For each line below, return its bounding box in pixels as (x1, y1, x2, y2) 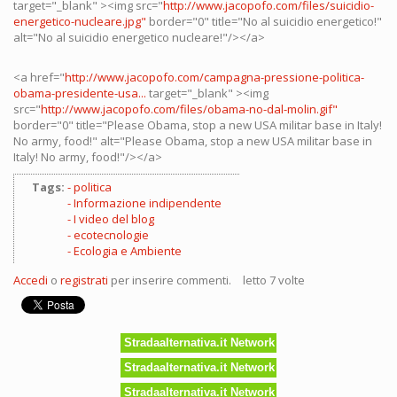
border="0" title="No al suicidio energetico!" (146, 12, 382, 29)
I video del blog (74, 210, 154, 227)
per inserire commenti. (108, 271, 231, 288)
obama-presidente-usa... (13, 84, 146, 101)
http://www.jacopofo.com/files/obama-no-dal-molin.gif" (41, 100, 338, 117)
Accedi (13, 271, 48, 288)
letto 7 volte (243, 271, 305, 288)
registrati (60, 271, 108, 288)
